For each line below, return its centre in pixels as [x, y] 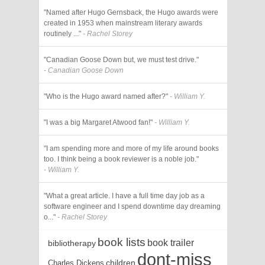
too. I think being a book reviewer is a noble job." [121, 159]
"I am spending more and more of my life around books [131, 148]
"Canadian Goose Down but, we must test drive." [121, 59]
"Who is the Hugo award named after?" [106, 96]
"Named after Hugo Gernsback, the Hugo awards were [131, 12]
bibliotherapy [72, 243]
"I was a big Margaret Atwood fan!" [98, 122]
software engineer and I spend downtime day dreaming [132, 206]
